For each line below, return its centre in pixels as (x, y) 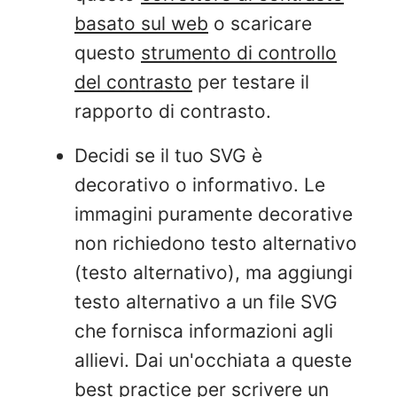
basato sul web (141, 23)
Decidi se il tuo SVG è (168, 155)
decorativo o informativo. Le (200, 184)
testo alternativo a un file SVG (206, 301)
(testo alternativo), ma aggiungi (214, 272)
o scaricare (260, 23)
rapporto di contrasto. (173, 111)
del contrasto (133, 82)
